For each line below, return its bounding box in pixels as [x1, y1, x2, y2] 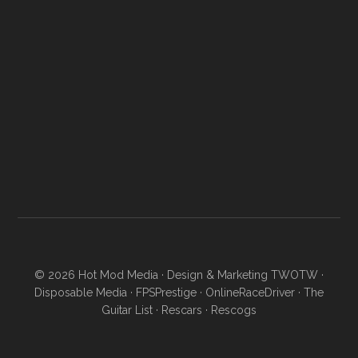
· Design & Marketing [158, 268, 271, 282]
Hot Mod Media [78, 268, 158, 282]
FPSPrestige [136, 286, 197, 300]
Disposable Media [34, 286, 127, 300]
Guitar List [101, 304, 153, 317]
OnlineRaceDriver [205, 286, 295, 300]
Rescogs [211, 304, 257, 317]
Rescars [161, 304, 202, 317]
